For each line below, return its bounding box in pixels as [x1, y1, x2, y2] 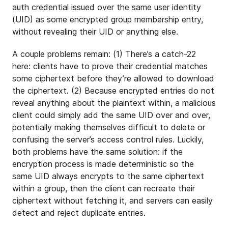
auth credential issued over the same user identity [12, 2, 201, 12]
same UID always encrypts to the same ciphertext [12, 171, 204, 181]
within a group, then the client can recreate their [12, 183, 195, 193]
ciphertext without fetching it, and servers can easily [12, 195, 213, 206]
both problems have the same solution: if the [12, 147, 183, 157]
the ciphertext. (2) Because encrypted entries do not [12, 85, 214, 96]
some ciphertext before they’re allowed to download [12, 73, 214, 83]
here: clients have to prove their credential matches [12, 61, 208, 71]
